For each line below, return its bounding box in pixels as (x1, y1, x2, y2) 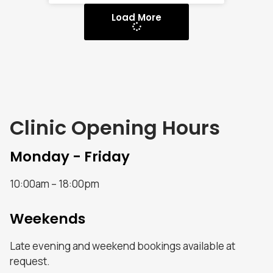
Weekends (10, 209, 85, 229)
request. (10, 254, 50, 269)
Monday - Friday (10, 146, 130, 166)
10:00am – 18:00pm (10, 176, 99, 191)
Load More (112, 10, 161, 24)
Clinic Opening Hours (10, 113, 220, 141)
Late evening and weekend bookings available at (10, 239, 235, 253)
